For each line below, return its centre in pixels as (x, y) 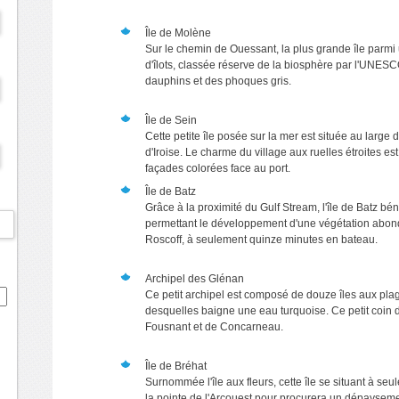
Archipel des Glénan (195, 279)
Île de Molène (178, 33)
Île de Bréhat (176, 366)
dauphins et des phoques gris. (218, 81)
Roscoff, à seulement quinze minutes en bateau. (263, 240)
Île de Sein (171, 120)
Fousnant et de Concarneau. (216, 327)
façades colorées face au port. (218, 168)
